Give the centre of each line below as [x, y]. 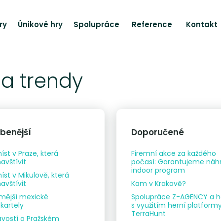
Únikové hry [40, 24]
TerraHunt [149, 214]
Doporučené [158, 132]
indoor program [158, 170]
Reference [152, 24]
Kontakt [202, 24]
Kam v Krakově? [159, 184]
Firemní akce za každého [174, 154]
